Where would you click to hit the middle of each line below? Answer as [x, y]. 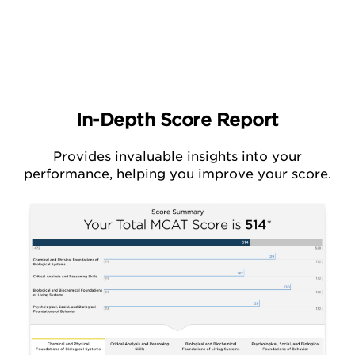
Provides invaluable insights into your [177, 157]
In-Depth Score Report [177, 120]
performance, [70, 174]
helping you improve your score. [224, 174]
